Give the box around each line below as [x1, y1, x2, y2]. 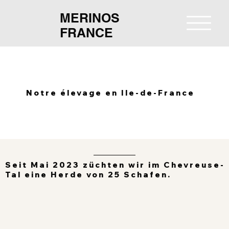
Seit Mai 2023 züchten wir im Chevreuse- [5, 160, 225, 170]
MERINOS [59, 10, 120, 26]
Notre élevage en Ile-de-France [26, 88, 195, 98]
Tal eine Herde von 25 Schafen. [5, 170, 171, 180]
